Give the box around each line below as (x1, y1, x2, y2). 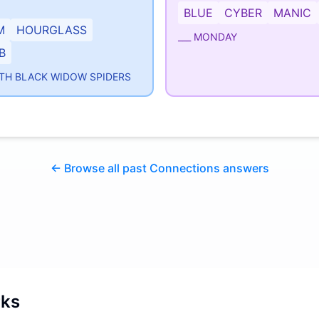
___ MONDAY (178, 31, 237, 43)
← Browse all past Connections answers (50, 161, 269, 175)
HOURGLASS (16, 23, 87, 37)
